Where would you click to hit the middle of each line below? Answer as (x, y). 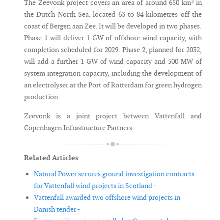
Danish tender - (57, 209)
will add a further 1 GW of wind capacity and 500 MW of (113, 62)
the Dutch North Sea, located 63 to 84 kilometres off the (113, 14)
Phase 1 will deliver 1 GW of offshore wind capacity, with (113, 38)
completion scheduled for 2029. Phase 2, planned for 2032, (113, 50)
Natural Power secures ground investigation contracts (114, 174)
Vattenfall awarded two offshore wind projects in (107, 198)
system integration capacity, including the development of (113, 73)
